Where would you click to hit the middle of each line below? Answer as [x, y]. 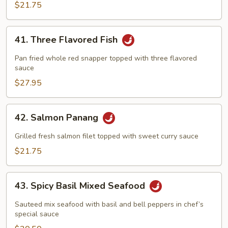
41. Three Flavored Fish [67, 40]
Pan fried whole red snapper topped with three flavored [106, 58]
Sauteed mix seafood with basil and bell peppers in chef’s [109, 204]
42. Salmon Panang [58, 118]
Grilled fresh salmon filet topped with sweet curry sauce [107, 136]
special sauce [37, 214]
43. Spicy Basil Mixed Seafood [81, 186]
